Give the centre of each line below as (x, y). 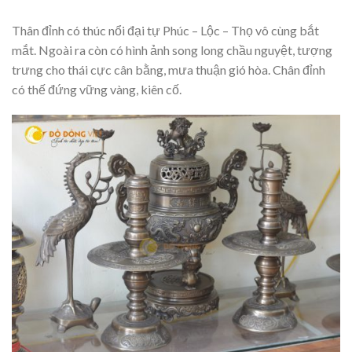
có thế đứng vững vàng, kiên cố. (97, 89)
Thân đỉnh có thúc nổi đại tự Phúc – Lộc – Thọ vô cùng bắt (165, 30)
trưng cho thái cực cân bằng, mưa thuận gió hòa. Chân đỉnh (169, 69)
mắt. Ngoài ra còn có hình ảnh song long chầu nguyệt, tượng (172, 49)
